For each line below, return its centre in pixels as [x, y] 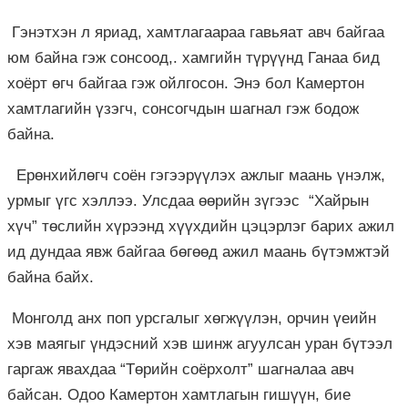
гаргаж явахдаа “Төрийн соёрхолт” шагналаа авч [181, 369]
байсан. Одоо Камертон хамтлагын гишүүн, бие [179, 394]
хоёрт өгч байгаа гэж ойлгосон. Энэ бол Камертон [186, 83]
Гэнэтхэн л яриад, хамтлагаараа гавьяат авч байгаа [196, 32]
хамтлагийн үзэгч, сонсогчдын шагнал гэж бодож [183, 108]
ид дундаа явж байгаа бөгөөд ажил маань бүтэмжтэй [199, 251]
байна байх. [51, 277]
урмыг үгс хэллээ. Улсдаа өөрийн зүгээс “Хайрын [188, 200]
